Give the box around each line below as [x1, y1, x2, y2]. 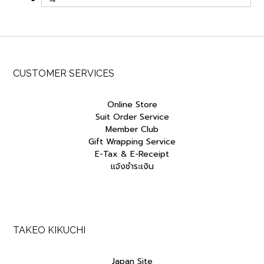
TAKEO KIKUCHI [13, 224, 85, 236]
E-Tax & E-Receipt [95, 148, 169, 161]
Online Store [107, 98, 157, 111]
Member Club [105, 123, 159, 136]
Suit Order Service [95, 111, 169, 124]
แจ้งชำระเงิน [110, 160, 154, 173]
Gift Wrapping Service [88, 136, 176, 148]
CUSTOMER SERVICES [13, 68, 114, 80]
